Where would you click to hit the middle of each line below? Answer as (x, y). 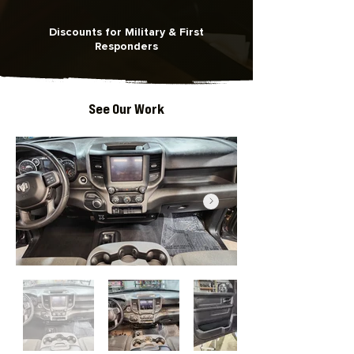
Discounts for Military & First (126, 32)
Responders (126, 47)
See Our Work (126, 109)
